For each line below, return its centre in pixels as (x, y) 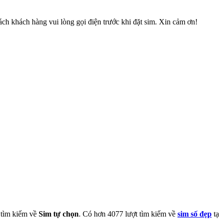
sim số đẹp (195, 214)
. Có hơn (93, 214)
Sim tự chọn (59, 214)
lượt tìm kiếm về (150, 214)
